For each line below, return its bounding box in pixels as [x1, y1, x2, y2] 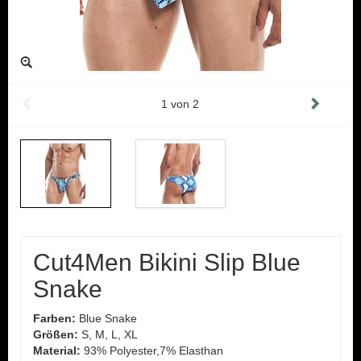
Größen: [33, 328, 78, 341]
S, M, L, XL [78, 328, 138, 341]
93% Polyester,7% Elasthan [81, 344, 223, 357]
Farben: [33, 312, 76, 325]
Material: [33, 344, 81, 357]
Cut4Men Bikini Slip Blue [33, 249, 301, 276]
